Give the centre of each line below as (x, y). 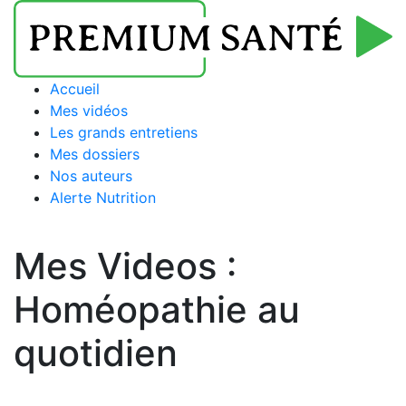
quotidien (96, 353)
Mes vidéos (89, 111)
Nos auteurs (91, 176)
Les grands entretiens (124, 133)
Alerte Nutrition (103, 198)
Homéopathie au (157, 310)
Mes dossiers (95, 155)
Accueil (75, 89)
